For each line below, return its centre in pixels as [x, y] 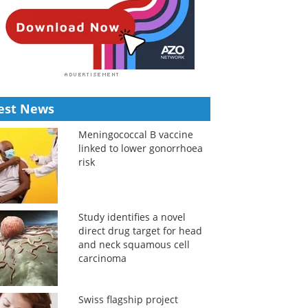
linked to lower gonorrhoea [140, 148]
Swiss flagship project [128, 299]
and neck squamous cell [134, 244]
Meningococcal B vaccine [135, 134]
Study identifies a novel [132, 217]
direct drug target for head [140, 231]
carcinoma [102, 258]
